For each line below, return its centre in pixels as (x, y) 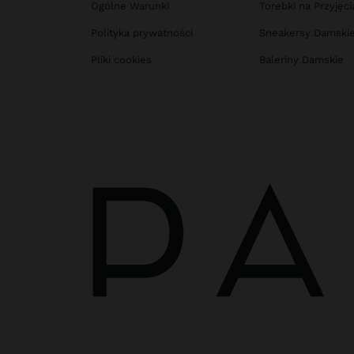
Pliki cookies (121, 60)
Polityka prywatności (142, 33)
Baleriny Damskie (301, 60)
